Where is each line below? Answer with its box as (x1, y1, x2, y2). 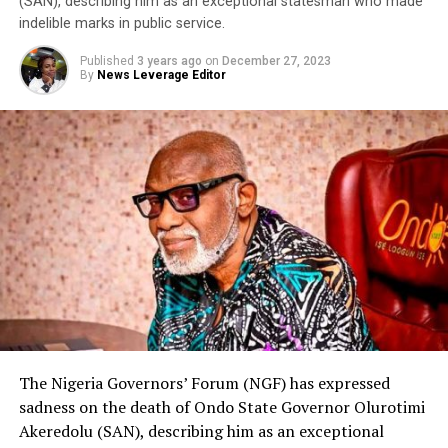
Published (79, 53, 134, 68)
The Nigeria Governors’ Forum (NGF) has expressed (18, 371, 390, 394)
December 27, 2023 (221, 53, 331, 68)
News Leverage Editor (96, 67, 226, 82)
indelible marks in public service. (18, 14, 225, 32)
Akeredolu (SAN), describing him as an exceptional (18, 419, 384, 442)
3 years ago (136, 53, 202, 68)
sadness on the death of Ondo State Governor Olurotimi (18, 395, 425, 418)
